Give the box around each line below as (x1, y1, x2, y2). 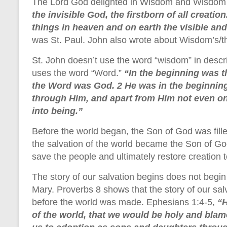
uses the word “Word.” (32, 67, 124, 78)
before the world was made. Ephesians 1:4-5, (32, 197, 215, 207)
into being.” (32, 105, 83, 116)
